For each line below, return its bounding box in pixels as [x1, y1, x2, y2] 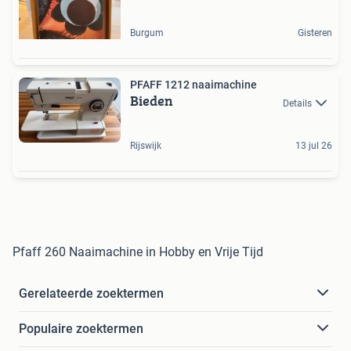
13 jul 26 [295, 139, 332, 151]
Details [283, 97, 312, 109]
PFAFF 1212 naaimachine [130, 78, 257, 92]
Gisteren [298, 27, 332, 39]
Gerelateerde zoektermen [19, 285, 164, 301]
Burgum [130, 27, 164, 39]
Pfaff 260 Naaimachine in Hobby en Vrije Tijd [13, 244, 263, 259]
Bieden [130, 90, 173, 112]
